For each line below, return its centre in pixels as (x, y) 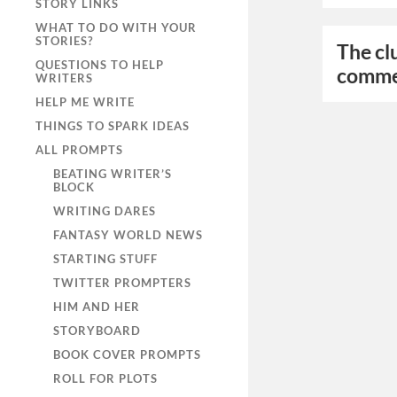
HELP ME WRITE (85, 102)
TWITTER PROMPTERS (122, 283)
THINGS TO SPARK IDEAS (113, 126)
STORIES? (64, 41)
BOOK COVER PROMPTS (127, 354)
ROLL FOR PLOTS (105, 378)
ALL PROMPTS (79, 150)
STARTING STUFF (105, 259)
